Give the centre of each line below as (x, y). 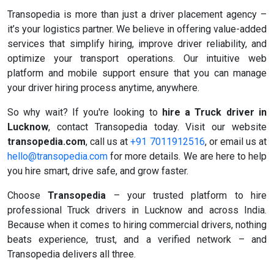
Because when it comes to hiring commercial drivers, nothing (137, 225)
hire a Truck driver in (214, 113)
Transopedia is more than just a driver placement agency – (137, 15)
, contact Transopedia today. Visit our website (157, 127)
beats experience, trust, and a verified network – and (137, 240)
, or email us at (236, 142)
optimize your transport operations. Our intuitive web (137, 59)
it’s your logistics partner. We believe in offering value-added (137, 29)
